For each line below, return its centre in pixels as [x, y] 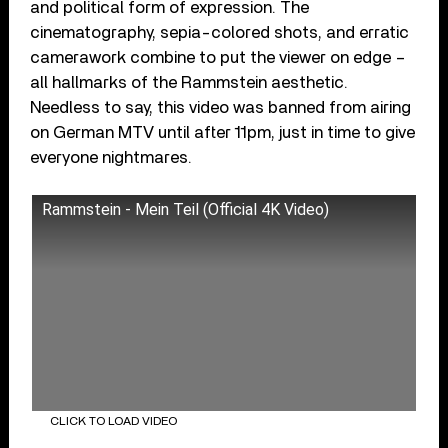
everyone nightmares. [111, 158]
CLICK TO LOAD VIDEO [113, 420]
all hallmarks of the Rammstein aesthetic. [189, 83]
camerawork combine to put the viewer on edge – [218, 58]
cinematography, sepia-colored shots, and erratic [220, 33]
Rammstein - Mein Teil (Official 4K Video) [186, 210]
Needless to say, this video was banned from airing [221, 108]
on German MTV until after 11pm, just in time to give [223, 133]
